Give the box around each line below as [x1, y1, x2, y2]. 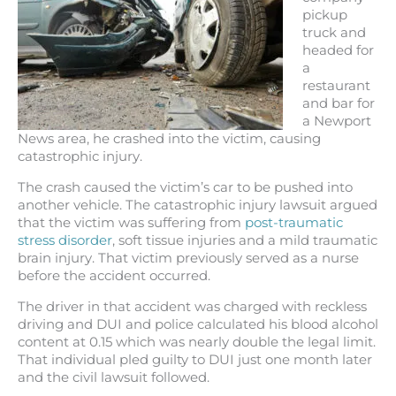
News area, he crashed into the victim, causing [18, 131, 321, 148]
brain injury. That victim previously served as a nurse [18, 249, 359, 266]
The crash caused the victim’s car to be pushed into [18, 179, 353, 195]
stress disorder [18, 232, 112, 248]
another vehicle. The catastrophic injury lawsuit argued [18, 196, 377, 213]
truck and [301, 25, 366, 42]
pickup [301, 7, 347, 24]
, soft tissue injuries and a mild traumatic [112, 232, 377, 248]
